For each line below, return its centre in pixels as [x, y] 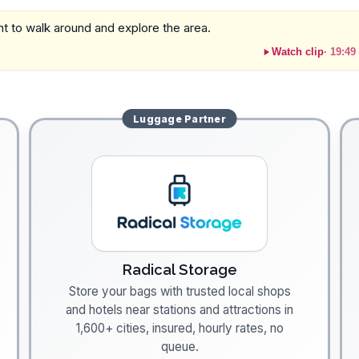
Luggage [157, 119]
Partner [204, 119]
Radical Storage [179, 269]
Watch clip [297, 52]
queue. [179, 347]
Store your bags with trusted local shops [179, 292]
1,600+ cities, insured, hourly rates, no [179, 329]
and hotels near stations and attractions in [179, 310]
